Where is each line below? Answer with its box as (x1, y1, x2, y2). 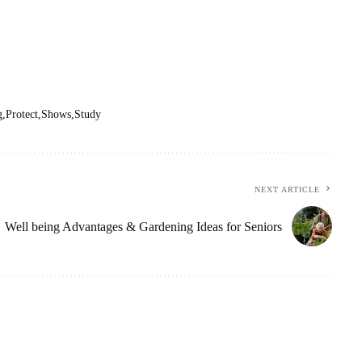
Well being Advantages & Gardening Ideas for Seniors (4, 219, 282, 234)
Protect (6, 108, 38, 121)
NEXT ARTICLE (254, 185, 320, 195)
